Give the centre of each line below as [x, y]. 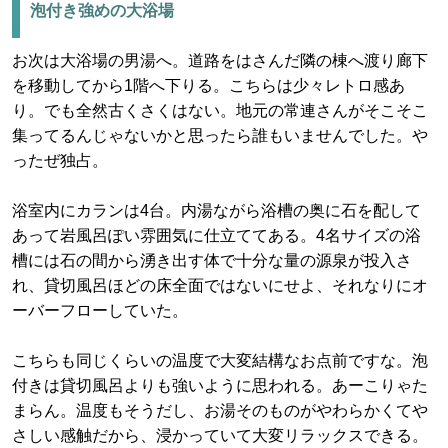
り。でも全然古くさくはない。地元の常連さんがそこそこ [220, 110]
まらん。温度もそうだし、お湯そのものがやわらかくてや [220, 410]
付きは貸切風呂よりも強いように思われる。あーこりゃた [220, 385]
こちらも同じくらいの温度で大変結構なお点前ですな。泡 [220, 360]
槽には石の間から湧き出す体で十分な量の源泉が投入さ [212, 260]
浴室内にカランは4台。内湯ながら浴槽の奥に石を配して [216, 210]
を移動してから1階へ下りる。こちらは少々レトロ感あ [208, 85]
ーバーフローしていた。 [100, 310]
